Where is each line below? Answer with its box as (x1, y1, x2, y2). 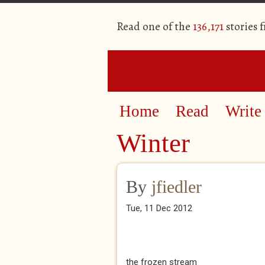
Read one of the (117, 19, 193, 34)
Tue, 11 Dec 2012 (126, 203, 192, 214)
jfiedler (151, 177, 202, 196)
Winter (117, 128, 190, 158)
